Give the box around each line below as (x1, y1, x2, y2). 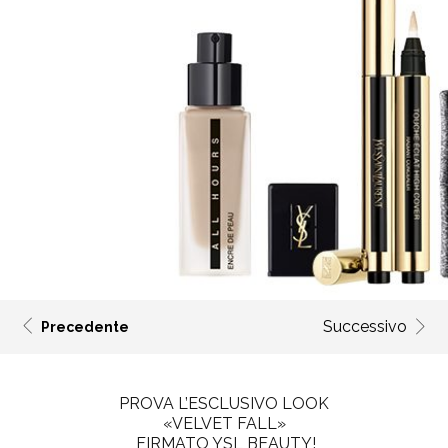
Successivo (323, 317, 407, 336)
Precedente (41, 319, 129, 335)
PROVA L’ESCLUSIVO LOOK (119, 394, 329, 413)
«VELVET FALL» (162, 414, 286, 433)
